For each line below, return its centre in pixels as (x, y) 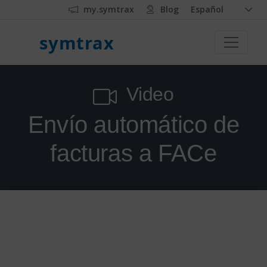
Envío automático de (133, 125)
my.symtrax (109, 9)
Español (207, 9)
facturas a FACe (133, 153)
